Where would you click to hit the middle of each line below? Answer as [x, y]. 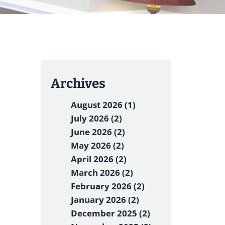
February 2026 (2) [108, 186]
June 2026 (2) [98, 132]
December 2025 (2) [110, 213]
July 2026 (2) [96, 118]
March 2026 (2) [102, 173]
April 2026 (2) [99, 159]
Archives [78, 84]
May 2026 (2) [97, 145]
